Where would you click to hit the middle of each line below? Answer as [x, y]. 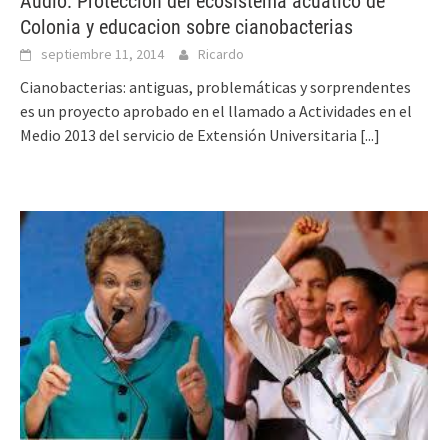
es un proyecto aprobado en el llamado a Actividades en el [216, 111]
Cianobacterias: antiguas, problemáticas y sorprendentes [215, 87]
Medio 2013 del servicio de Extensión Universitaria [190, 135]
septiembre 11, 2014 [102, 54]
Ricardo [221, 54]
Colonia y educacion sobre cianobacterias [186, 27]
